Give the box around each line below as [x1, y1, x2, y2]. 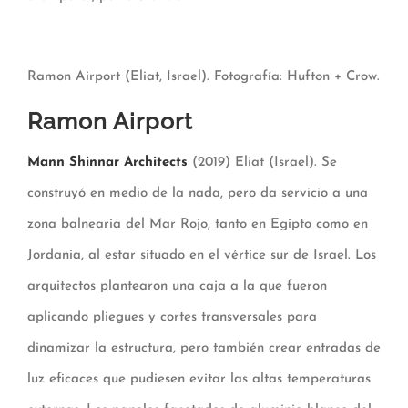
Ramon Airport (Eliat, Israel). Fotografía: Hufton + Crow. [27, 70, 380, 85]
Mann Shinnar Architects [27, 155, 188, 169]
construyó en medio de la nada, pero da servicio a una [27, 186, 368, 200]
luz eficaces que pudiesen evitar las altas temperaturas [27, 372, 371, 386]
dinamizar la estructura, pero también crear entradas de [27, 341, 381, 355]
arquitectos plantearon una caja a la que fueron [27, 279, 327, 293]
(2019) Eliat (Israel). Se [188, 155, 337, 169]
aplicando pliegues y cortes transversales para [27, 310, 317, 324]
